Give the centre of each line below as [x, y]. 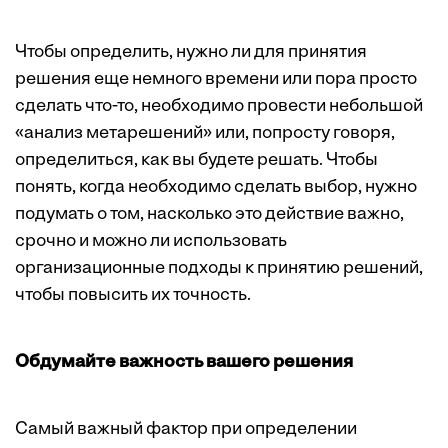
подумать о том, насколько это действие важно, [209, 215]
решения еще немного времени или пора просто [216, 80]
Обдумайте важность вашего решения [184, 363]
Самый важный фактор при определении [186, 430]
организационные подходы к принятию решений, [219, 269]
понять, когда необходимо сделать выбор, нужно [216, 188]
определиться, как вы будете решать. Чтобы [196, 161]
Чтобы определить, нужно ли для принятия [191, 53]
